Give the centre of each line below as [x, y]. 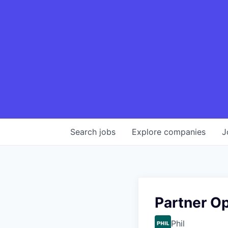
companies [185, 132]
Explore [148, 132]
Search [85, 132]
